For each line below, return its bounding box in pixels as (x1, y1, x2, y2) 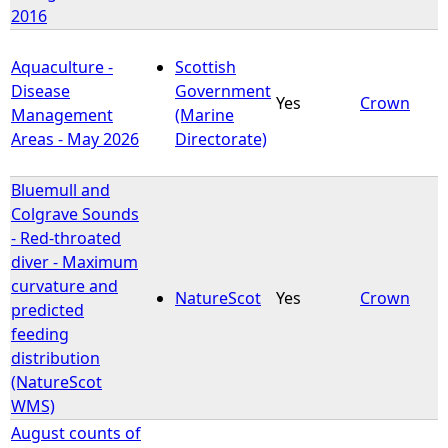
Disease (11, 79, 70, 102)
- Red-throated (11, 226, 121, 249)
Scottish (175, 55, 236, 78)
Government (175, 79, 271, 102)
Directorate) (175, 127, 267, 150)
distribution (11, 346, 100, 369)
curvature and (11, 274, 118, 297)
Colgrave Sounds (11, 202, 139, 225)
